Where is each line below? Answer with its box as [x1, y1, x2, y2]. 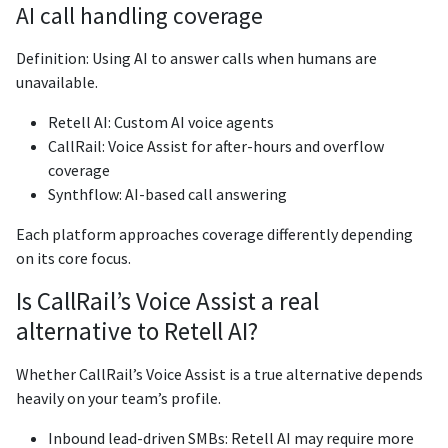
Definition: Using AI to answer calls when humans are [16, 47, 377, 68]
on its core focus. [16, 247, 131, 268]
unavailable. [16, 71, 98, 92]
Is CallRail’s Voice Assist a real [16, 284, 319, 317]
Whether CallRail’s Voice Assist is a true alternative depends [16, 363, 423, 384]
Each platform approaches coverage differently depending [16, 223, 413, 244]
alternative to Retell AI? [16, 314, 258, 347]
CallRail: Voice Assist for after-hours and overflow [48, 135, 384, 156]
